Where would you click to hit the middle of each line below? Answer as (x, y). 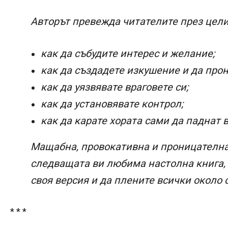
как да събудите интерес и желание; (128, 53)
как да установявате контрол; (112, 104)
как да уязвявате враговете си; (115, 87)
